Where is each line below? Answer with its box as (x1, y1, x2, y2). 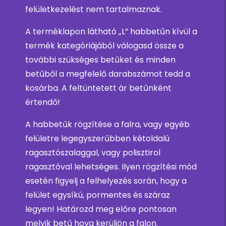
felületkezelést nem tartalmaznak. (25, 4, 162, 16)
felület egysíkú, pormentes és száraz (25, 189, 170, 201)
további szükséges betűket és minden (25, 54, 176, 66)
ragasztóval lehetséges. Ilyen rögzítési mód (25, 161, 197, 173)
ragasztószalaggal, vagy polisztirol (25, 147, 160, 159)
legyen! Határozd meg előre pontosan (25, 203, 177, 215)
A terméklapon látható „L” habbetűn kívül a (25, 26, 197, 38)
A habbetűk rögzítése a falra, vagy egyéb (25, 119, 190, 131)
